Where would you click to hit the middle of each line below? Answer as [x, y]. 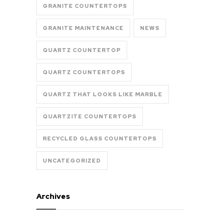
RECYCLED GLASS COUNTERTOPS [100, 139]
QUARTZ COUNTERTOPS [84, 72]
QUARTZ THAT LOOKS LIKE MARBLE [103, 95]
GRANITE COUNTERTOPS [85, 6]
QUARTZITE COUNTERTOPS [90, 117]
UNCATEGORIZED [72, 161]
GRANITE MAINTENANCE [83, 28]
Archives [53, 197]
